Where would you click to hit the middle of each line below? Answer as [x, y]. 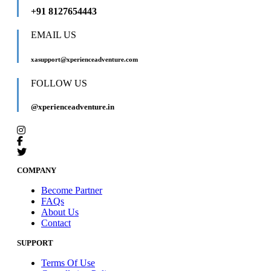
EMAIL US [54, 35]
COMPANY [37, 171]
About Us [60, 212]
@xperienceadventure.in [73, 107]
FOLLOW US [59, 83]
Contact [56, 223]
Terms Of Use [68, 263]
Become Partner [72, 191]
